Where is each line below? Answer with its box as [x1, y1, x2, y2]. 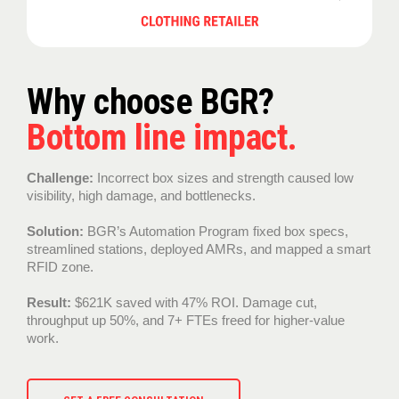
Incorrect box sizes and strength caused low [97, 169, 354, 185]
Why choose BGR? [27, 80, 274, 123]
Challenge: [27, 169, 97, 185]
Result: [27, 294, 71, 310]
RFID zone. [27, 258, 94, 274]
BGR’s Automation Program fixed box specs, [87, 223, 348, 239]
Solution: [27, 223, 87, 239]
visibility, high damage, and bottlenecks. [27, 187, 256, 203]
